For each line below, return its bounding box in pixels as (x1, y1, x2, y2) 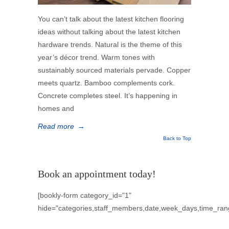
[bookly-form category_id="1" (38, 191, 131, 199)
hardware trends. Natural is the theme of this (38, 40, 182, 49)
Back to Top (163, 135, 191, 141)
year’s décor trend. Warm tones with (38, 53, 155, 61)
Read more (38, 122, 74, 130)
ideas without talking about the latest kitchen (38, 28, 180, 36)
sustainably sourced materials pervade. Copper (38, 66, 191, 74)
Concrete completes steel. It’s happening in (38, 91, 177, 100)
